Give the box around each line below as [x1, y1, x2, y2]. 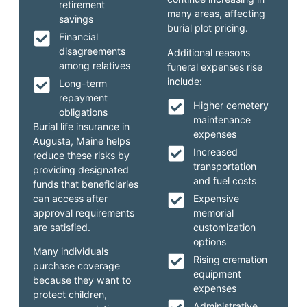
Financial [58, 30, 98, 42]
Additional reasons [167, 46, 250, 58]
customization [193, 221, 256, 234]
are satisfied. [33, 221, 91, 233]
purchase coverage [33, 260, 121, 272]
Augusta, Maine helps [33, 134, 131, 147]
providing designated [33, 163, 130, 175]
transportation [193, 160, 256, 173]
